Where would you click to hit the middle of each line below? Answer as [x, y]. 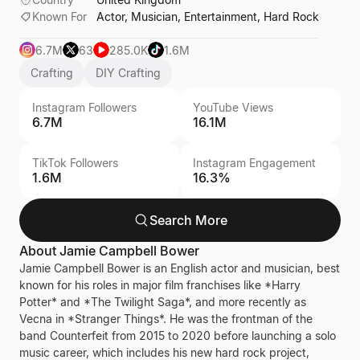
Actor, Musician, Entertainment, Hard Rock [208, 16]
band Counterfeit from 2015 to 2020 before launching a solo [178, 335]
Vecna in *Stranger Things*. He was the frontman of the [166, 319]
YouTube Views [233, 107]
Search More [188, 220]
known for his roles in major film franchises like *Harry [160, 285]
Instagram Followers [84, 107]
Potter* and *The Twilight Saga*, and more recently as [163, 302]
